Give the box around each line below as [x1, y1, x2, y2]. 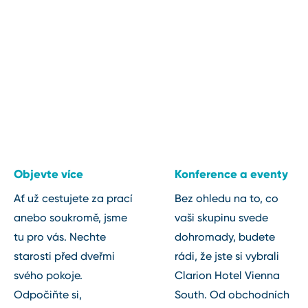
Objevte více [14, 166, 83, 182]
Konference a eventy [175, 166, 288, 182]
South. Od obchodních [175, 288, 289, 302]
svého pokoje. [14, 269, 82, 283]
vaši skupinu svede [175, 211, 268, 225]
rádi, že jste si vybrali [175, 250, 279, 263]
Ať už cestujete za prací [14, 192, 133, 206]
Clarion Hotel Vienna [175, 269, 280, 283]
